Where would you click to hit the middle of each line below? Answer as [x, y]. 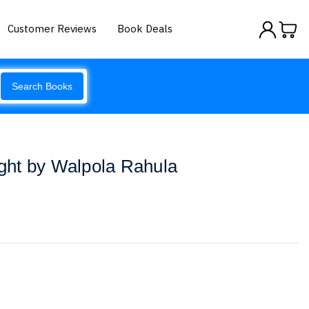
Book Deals [145, 28]
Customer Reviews [52, 28]
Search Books [42, 86]
